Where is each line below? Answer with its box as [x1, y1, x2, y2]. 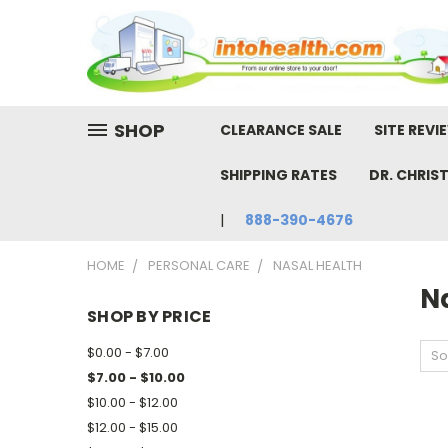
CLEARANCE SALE [220, 120, 342, 141]
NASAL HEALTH [273, 256, 362, 276]
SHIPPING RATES [220, 165, 337, 186]
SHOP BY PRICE [87, 305, 212, 329]
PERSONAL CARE [148, 256, 250, 276]
